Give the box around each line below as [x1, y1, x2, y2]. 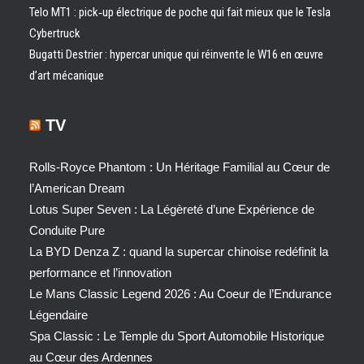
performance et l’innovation [29, 266, 171, 279]
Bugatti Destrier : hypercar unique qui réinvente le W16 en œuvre [29, 47, 323, 62]
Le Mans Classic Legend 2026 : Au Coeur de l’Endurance [29, 287, 331, 301]
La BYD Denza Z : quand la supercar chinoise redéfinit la [29, 245, 328, 258]
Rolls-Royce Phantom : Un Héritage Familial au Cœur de [29, 160, 330, 174]
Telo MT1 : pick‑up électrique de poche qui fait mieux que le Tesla [29, 5, 331, 19]
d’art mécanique [29, 68, 104, 83]
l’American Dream [29, 181, 125, 195]
